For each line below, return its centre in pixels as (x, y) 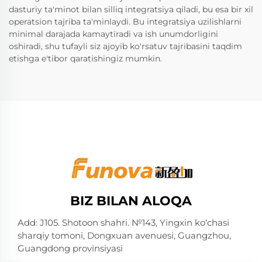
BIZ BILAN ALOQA (131, 201)
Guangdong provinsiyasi (70, 249)
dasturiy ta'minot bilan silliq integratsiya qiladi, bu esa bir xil (131, 9)
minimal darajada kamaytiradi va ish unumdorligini (113, 34)
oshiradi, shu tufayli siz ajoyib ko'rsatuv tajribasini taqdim (125, 46)
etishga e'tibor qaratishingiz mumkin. (85, 58)
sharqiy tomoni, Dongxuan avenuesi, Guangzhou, (124, 236)
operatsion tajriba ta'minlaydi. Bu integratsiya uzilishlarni (125, 21)
